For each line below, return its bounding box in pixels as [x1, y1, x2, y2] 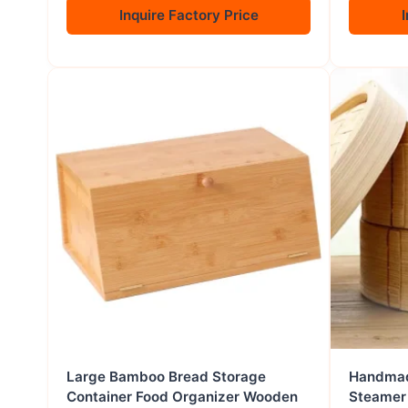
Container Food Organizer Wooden [66, 388, 298, 406]
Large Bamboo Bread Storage [66, 368, 266, 386]
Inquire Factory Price [118, 6, 259, 25]
